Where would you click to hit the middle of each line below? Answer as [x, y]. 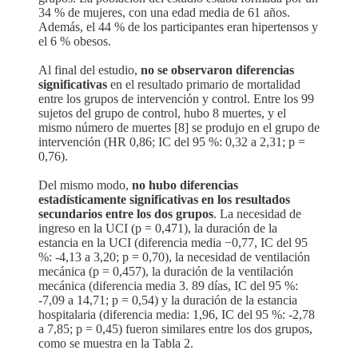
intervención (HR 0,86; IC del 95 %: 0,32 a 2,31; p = [172, 141]
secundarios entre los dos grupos [126, 213]
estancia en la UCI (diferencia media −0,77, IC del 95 [173, 242]
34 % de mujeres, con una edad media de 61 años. [164, 12]
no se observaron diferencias [217, 70]
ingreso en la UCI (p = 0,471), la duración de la [158, 228]
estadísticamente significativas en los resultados [164, 199]
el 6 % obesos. [75, 41]
